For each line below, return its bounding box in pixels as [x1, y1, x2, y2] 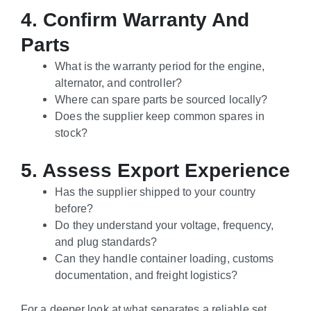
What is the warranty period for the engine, [55, 60, 265, 73]
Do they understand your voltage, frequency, [55, 218, 274, 231]
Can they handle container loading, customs [55, 251, 274, 264]
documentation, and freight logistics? [55, 268, 237, 281]
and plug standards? [55, 235, 158, 248]
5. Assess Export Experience [21, 159, 290, 181]
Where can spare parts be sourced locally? [55, 93, 268, 106]
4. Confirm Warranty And [21, 9, 249, 31]
